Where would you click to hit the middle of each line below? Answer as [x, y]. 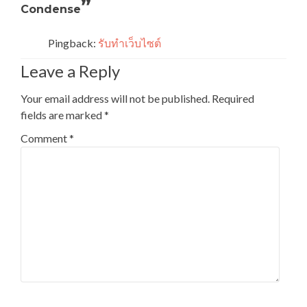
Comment [45, 138]
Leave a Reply [70, 71]
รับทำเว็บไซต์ [130, 43]
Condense [51, 9]
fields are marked [62, 115]
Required [233, 98]
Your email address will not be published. [115, 98]
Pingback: [73, 43]
